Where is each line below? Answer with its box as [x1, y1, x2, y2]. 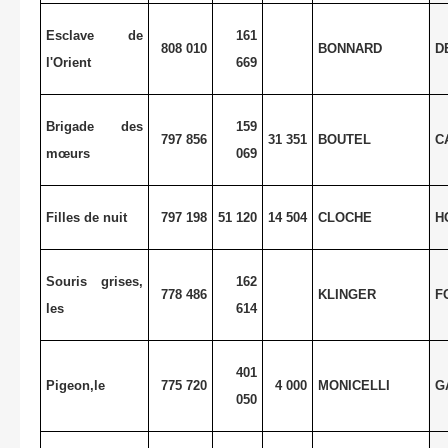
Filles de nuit [45, 209, 127, 225]
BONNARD [317, 40, 382, 56]
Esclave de [45, 27, 144, 43]
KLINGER [317, 286, 376, 302]
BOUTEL [317, 131, 371, 147]
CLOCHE [317, 209, 372, 225]
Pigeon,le [45, 377, 105, 393]
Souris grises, [45, 273, 144, 289]
